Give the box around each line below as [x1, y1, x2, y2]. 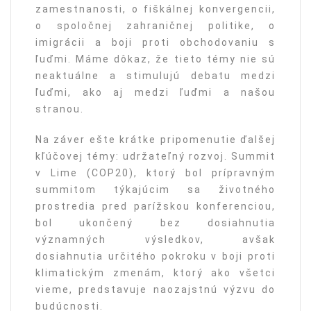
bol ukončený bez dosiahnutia [35, 217, 276, 229]
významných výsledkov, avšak [35, 234, 276, 246]
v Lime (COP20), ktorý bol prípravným [35, 167, 276, 179]
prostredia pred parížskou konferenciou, [35, 201, 276, 212]
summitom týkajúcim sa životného [35, 184, 276, 196]
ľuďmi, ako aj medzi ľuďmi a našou [35, 87, 276, 99]
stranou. [35, 103, 84, 115]
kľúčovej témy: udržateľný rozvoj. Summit [35, 151, 276, 162]
